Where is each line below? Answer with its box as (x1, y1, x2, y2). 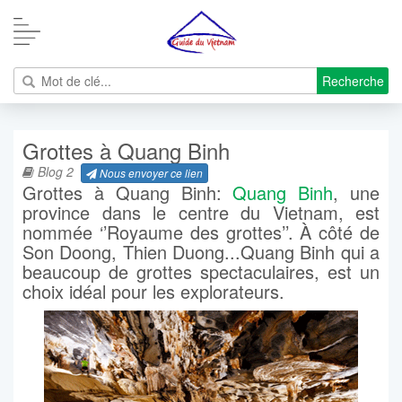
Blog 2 (34, 162, 74, 180)
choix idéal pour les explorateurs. (22, 278, 284, 305)
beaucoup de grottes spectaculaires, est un (22, 258, 380, 285)
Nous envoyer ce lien (97, 165, 203, 181)
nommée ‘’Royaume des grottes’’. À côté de (22, 219, 380, 246)
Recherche (322, 72, 384, 90)
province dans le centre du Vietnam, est (22, 199, 380, 226)
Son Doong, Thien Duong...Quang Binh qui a (22, 239, 380, 266)
